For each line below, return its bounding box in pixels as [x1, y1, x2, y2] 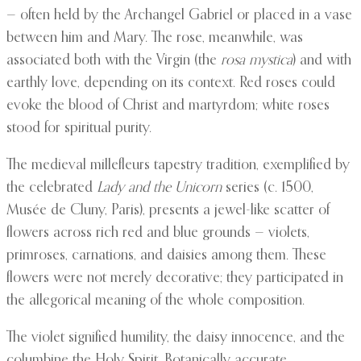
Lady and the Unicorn [97, 180, 222, 196]
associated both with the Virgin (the [6, 53, 221, 68]
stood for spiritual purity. [6, 121, 151, 136]
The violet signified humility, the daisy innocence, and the [6, 330, 345, 346]
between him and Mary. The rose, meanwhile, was [6, 31, 303, 46]
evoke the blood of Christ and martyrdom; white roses [6, 98, 330, 114]
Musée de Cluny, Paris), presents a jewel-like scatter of [6, 203, 330, 218]
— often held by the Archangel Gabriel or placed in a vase [6, 8, 352, 23]
